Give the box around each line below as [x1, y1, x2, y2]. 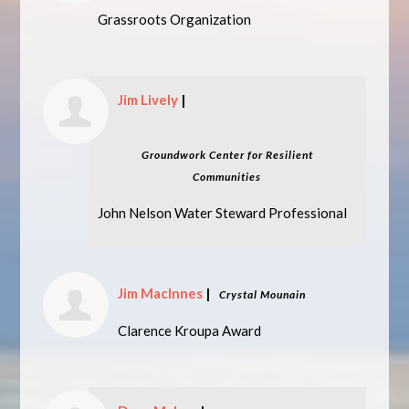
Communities [193, 170, 262, 184]
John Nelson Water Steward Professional [98, 204, 348, 221]
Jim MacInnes [118, 285, 204, 301]
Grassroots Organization [98, 11, 252, 27]
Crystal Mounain [219, 288, 307, 301]
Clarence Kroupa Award [118, 322, 262, 339]
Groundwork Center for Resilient [141, 148, 313, 162]
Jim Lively [118, 91, 179, 108]
